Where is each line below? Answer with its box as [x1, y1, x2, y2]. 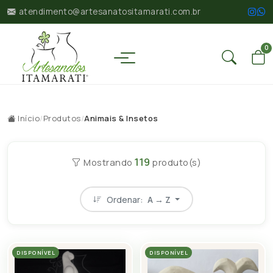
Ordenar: [106, 193, 145, 205]
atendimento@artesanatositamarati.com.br [18, 6, 200, 17]
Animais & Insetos [84, 113, 158, 124]
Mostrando [81, 156, 135, 168]
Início [15, 113, 40, 124]
